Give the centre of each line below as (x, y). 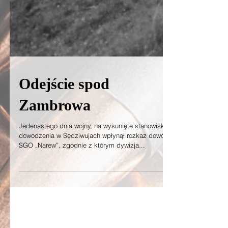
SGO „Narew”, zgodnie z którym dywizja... (82, 163)
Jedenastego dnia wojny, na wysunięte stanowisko (93, 144)
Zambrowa (55, 123)
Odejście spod (64, 102)
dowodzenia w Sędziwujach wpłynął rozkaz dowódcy (97, 154)
